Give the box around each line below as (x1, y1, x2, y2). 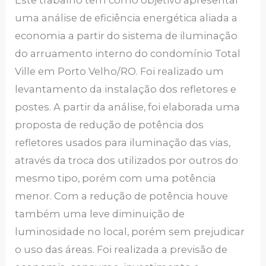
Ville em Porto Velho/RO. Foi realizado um (15, 65, 224, 77)
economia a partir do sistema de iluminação (15, 29, 238, 42)
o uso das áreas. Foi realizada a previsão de (15, 243, 228, 255)
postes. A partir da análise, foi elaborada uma (15, 100, 240, 113)
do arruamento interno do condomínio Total (15, 47, 241, 59)
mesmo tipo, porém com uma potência (15, 172, 217, 184)
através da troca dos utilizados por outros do (15, 154, 239, 166)
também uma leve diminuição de (15, 207, 185, 220)
